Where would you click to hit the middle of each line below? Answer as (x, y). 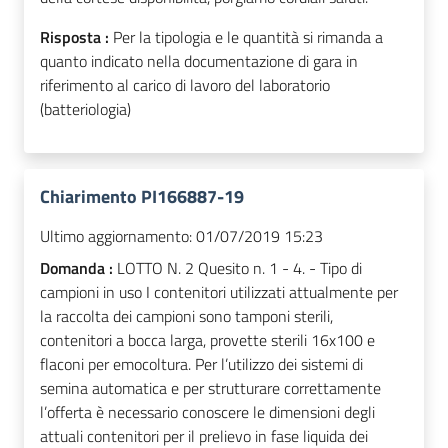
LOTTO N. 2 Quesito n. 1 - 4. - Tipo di (239, 268)
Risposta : (76, 37)
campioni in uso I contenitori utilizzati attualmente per (219, 292)
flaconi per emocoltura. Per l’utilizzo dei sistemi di (201, 364)
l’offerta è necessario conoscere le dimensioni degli (207, 412)
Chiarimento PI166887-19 (142, 197)
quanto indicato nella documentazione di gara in (199, 61)
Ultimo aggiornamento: (116, 236)
